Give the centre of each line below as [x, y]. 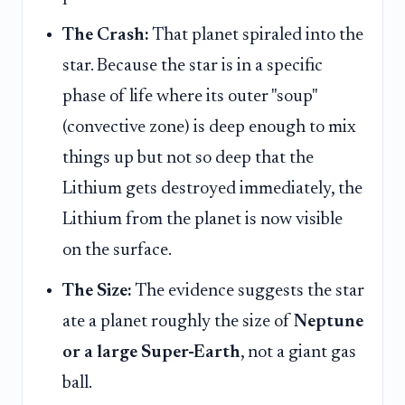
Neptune [329, 321]
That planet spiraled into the [256, 36]
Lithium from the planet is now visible [202, 220]
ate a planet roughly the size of [178, 321]
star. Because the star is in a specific [193, 66]
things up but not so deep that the [188, 159]
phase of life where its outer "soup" [190, 97]
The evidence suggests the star [248, 291]
